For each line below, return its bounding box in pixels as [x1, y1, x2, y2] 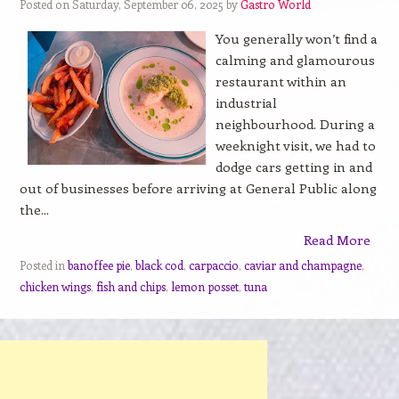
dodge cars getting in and [215, 158, 372, 175]
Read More [304, 231, 371, 248]
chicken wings [19, 279, 91, 294]
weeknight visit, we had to [215, 136, 376, 154]
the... [19, 200, 49, 218]
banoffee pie [67, 257, 130, 273]
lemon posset [170, 279, 239, 294]
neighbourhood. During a [215, 115, 375, 133]
